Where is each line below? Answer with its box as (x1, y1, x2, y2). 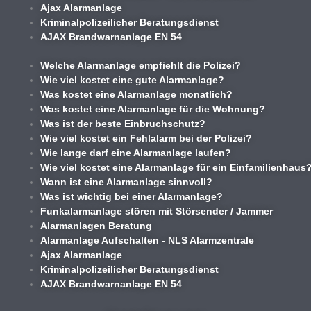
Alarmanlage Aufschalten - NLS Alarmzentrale (40, 234, 255, 246)
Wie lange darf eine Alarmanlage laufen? (40, 146, 232, 158)
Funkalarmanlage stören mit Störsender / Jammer (40, 205, 274, 217)
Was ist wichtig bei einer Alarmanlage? (40, 190, 224, 202)
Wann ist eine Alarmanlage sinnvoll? (40, 176, 213, 187)
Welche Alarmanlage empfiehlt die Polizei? (40, 59, 242, 71)
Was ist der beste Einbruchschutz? (40, 117, 206, 129)
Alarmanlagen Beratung (40, 219, 153, 231)
